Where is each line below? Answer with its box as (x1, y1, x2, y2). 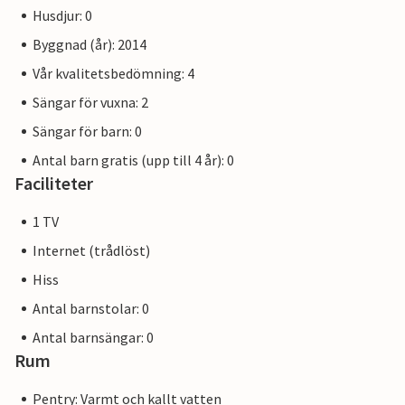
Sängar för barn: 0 (33, 122, 142, 141)
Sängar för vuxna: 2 (33, 93, 148, 112)
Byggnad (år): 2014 (33, 35, 146, 54)
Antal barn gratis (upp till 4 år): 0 (33, 151, 234, 170)
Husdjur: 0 (33, 6, 92, 25)
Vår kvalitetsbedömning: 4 (33, 64, 194, 83)
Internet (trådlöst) (33, 241, 150, 260)
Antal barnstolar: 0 (33, 299, 149, 318)
